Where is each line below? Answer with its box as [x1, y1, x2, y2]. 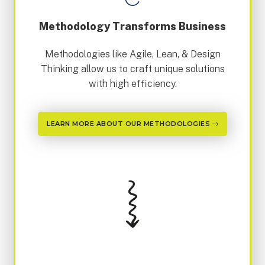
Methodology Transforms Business [39, 20, 226, 33]
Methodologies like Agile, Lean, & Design [44, 49, 221, 60]
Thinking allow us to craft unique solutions [40, 63, 225, 75]
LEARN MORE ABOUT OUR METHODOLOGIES [47, 119, 212, 128]
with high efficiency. [88, 78, 177, 90]
